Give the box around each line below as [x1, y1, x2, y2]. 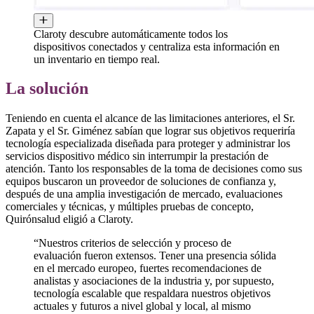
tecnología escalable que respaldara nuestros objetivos [34, 287, 271, 300]
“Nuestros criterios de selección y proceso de [34, 237, 231, 250]
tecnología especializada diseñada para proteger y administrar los [6, 137, 290, 150]
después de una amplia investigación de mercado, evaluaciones [6, 188, 282, 200]
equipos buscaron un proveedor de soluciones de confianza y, [6, 175, 276, 188]
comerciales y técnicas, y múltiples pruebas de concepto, [6, 200, 254, 213]
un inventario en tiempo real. [34, 53, 160, 65]
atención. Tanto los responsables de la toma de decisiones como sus [6, 163, 302, 175]
